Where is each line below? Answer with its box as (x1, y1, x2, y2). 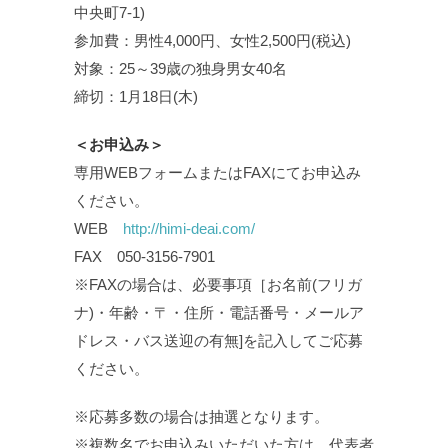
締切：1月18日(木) (74, 88, 198, 106)
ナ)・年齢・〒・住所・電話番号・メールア (74, 304, 364, 322)
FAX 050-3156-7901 (74, 248, 215, 266)
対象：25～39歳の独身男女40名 (74, 60, 287, 78)
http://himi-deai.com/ (123, 220, 255, 238)
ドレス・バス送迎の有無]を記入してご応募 (74, 332, 363, 350)
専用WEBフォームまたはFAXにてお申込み (74, 164, 361, 182)
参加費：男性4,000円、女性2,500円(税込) (74, 32, 351, 50)
